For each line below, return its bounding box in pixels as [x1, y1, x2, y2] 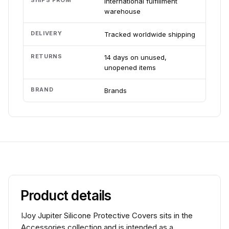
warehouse [104, 7, 141, 15]
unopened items [104, 63, 156, 72]
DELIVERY [31, 30, 62, 37]
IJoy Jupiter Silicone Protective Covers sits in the [21, 211, 193, 220]
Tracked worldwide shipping [104, 30, 195, 38]
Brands [104, 86, 127, 95]
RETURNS [31, 53, 62, 60]
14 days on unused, [104, 53, 167, 61]
